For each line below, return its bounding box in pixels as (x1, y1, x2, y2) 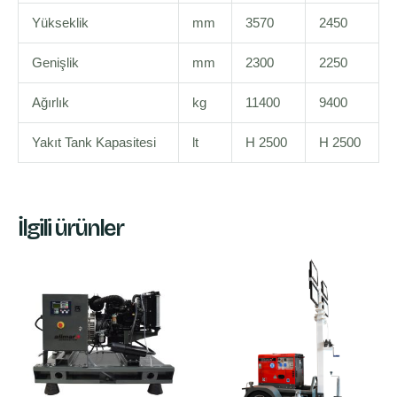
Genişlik (31, 56, 79, 71)
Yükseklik (31, 16, 89, 31)
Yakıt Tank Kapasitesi (31, 136, 156, 151)
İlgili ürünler (18, 214, 123, 242)
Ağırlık (31, 96, 69, 111)
